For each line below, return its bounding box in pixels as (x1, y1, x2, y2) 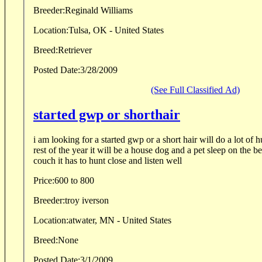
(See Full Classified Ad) (151, 85, 240, 95)
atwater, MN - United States (68, 215, 171, 226)
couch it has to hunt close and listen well (58, 156, 182, 166)
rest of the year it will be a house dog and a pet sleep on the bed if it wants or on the (33, 145, 207, 156)
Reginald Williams (101, 5, 133, 16)
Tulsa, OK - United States (68, 25, 164, 36)
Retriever (58, 45, 92, 56)
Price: (33, 175, 54, 186)
